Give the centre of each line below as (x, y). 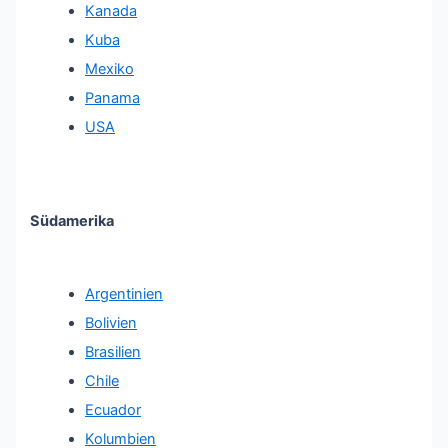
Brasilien (113, 352)
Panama (113, 97)
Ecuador (113, 410)
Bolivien (111, 323)
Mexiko (110, 68)
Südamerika (72, 221)
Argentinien (124, 294)
